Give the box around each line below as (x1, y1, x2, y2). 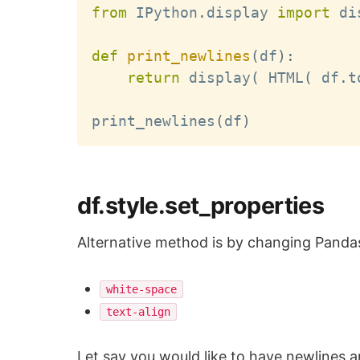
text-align (106, 305, 171, 319)
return (127, 69, 181, 87)
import (277, 4, 331, 22)
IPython (127, 4, 198, 22)
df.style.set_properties (77, 191, 325, 220)
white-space (106, 283, 178, 297)
